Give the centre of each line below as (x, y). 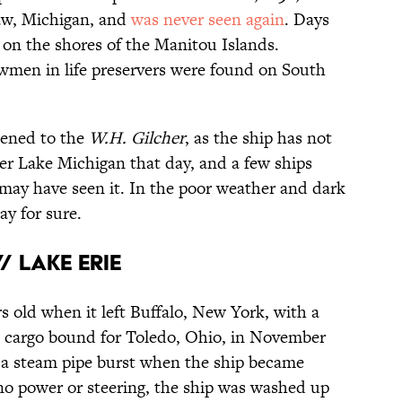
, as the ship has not (258, 137)
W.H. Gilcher (137, 137)
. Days (307, 19)
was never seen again (208, 19)
